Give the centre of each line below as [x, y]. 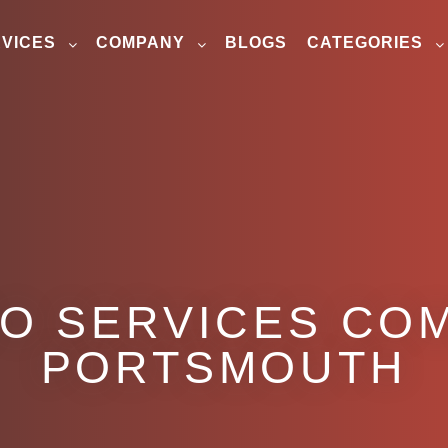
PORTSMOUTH [224, 367]
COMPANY [140, 42]
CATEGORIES [365, 42]
